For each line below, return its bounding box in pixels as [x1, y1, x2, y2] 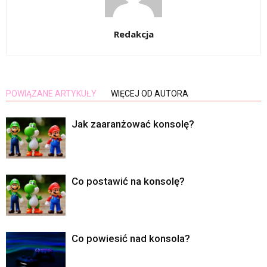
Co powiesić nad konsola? [72, 232, 190, 245]
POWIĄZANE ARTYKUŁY [6, 89, 97, 99]
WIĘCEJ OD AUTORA [111, 89, 188, 99]
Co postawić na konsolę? [72, 175, 185, 188]
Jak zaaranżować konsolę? [72, 118, 194, 131]
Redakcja [113, 28, 154, 41]
